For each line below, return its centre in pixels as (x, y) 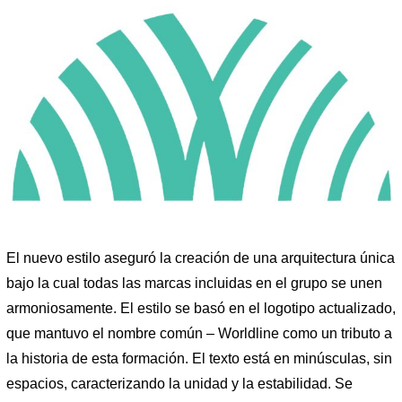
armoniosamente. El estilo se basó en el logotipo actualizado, (201, 308)
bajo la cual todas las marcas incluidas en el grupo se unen (194, 283)
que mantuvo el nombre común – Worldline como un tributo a (199, 333)
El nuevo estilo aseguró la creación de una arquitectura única (201, 258)
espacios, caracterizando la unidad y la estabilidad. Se (179, 383)
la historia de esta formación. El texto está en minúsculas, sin (199, 358)
